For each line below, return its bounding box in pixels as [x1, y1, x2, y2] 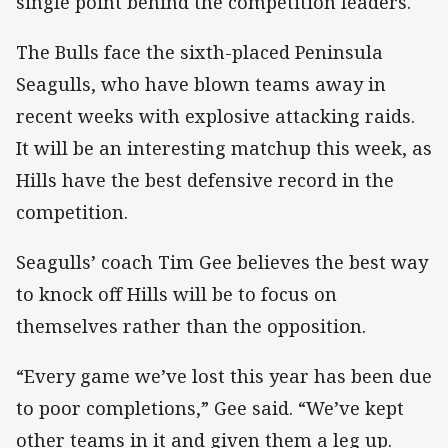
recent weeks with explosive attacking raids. [16, 103, 415, 128]
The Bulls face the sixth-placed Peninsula [16, 39, 383, 64]
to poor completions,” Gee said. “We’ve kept [16, 396, 404, 421]
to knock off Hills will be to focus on [16, 282, 337, 307]
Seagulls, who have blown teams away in [16, 71, 386, 96]
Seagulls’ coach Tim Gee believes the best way [16, 250, 428, 275]
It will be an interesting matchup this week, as [16, 135, 432, 160]
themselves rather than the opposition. [16, 314, 366, 339]
